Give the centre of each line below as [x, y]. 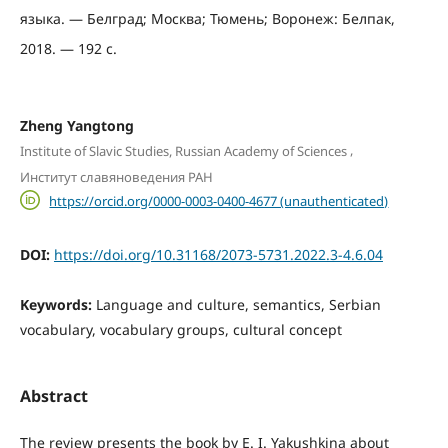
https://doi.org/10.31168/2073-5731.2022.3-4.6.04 [218, 255]
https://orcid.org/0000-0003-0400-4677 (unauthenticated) [219, 200]
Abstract [53, 395]
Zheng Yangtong [76, 125]
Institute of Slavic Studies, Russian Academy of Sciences [183, 151]
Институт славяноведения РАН [116, 176]
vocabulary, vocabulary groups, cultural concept [180, 330]
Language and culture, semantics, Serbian [238, 305]
